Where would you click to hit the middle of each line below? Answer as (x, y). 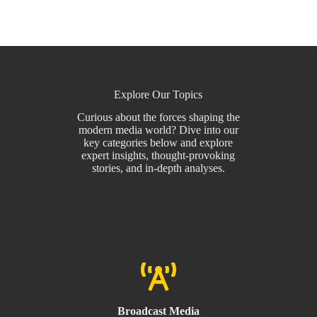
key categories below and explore (158, 143)
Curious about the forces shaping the (158, 117)
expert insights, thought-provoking (158, 156)
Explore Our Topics (158, 94)
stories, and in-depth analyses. (158, 168)
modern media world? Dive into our (158, 130)
